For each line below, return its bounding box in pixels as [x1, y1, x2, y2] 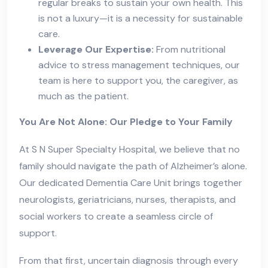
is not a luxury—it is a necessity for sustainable [38, 12, 243, 25]
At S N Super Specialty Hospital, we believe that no [19, 143, 240, 156]
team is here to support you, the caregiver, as [38, 74, 238, 87]
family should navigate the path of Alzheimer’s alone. [19, 160, 247, 173]
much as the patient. [38, 90, 129, 103]
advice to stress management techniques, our [38, 59, 240, 72]
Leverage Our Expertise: [38, 43, 154, 56]
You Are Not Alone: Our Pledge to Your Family [19, 115, 233, 129]
